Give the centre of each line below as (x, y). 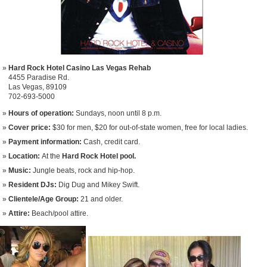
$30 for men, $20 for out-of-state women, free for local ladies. (150, 128)
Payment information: (46, 142)
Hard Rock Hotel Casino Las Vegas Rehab (80, 68)
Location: (25, 156)
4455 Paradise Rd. (39, 77)
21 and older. (102, 199)
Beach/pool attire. (60, 214)
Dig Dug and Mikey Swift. (99, 185)
